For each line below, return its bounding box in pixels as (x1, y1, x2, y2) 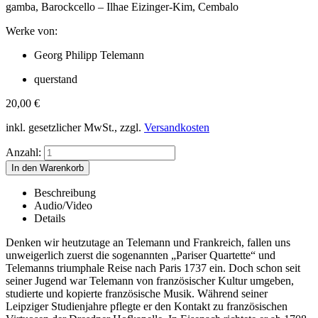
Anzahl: (6, 146, 41, 158)
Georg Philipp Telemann (34, 48, 144, 61)
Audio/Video (34, 199, 92, 212)
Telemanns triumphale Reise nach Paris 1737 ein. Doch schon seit (6, 261, 300, 274)
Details (34, 212, 65, 224)
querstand (34, 72, 77, 85)
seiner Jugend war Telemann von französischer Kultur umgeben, (6, 274, 294, 287)
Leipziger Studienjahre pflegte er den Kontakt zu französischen (6, 300, 287, 312)
